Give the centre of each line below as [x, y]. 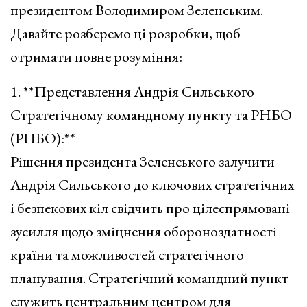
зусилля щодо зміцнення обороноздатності [144, 231]
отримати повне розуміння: [96, 56]
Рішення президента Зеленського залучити [143, 161]
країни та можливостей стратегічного [127, 254]
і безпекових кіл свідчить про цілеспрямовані [150, 208]
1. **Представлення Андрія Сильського [132, 91]
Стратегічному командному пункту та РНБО [151, 114]
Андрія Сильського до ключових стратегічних [152, 184]
